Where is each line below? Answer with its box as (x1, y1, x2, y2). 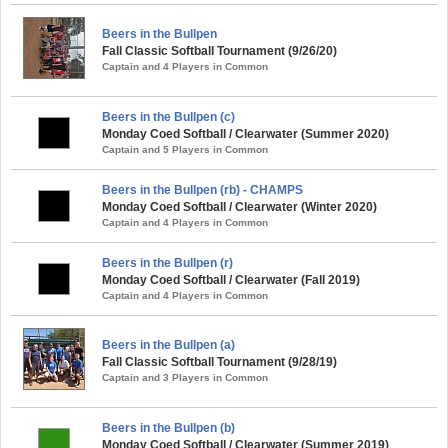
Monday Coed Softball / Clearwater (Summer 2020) (102, 126, 389, 141)
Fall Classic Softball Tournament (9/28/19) (102, 354, 337, 369)
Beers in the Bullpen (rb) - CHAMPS (102, 182, 303, 197)
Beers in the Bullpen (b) (102, 420, 235, 435)
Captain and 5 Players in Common (102, 143, 268, 155)
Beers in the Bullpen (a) (102, 337, 235, 352)
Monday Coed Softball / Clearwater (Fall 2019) (102, 272, 360, 287)
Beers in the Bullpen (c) (102, 109, 235, 124)
